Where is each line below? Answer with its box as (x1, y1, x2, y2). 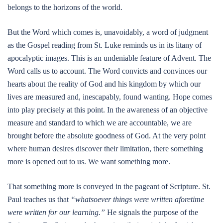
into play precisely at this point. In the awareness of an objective (7, 106, 208, 114)
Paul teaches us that (7, 195, 71, 204)
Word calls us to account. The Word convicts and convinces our (7, 67, 207, 75)
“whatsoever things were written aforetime (71, 195, 204, 204)
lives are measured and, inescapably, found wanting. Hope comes (7, 93, 212, 101)
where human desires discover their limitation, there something (7, 144, 203, 153)
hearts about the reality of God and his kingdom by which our (7, 80, 201, 88)
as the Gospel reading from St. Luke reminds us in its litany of (7, 41, 202, 49)
